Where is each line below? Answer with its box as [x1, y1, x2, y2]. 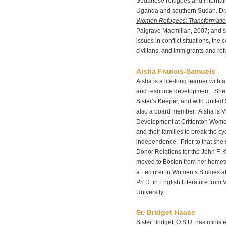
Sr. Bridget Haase [136, 208, 195, 216]
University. [136, 189, 164, 196]
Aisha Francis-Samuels [136, 67, 215, 75]
